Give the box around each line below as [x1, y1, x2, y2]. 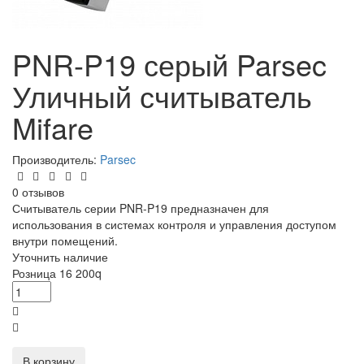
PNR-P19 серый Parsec [12, 43, 327, 85]
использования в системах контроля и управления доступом [12, 216, 336, 233]
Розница [12, 265, 59, 282]
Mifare [12, 106, 93, 149]
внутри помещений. [12, 232, 118, 249]
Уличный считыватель [12, 75, 312, 117]
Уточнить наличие [12, 249, 108, 266]
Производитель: [12, 151, 100, 168]
